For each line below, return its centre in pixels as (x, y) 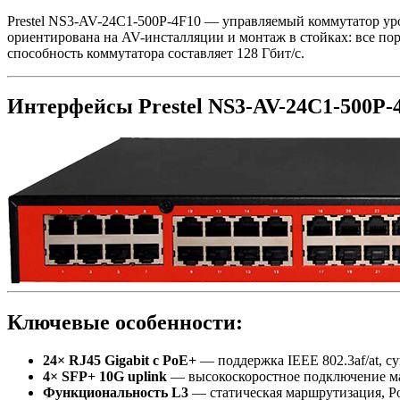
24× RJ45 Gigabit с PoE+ (120, 361)
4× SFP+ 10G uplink (105, 377)
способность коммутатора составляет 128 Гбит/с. (156, 53)
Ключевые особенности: (125, 323)
